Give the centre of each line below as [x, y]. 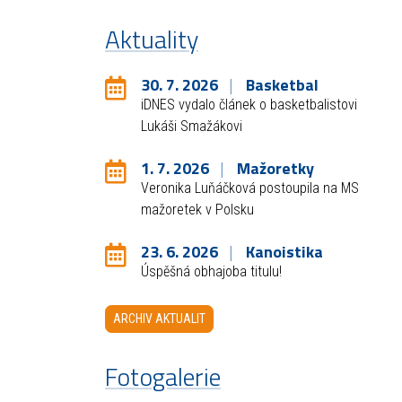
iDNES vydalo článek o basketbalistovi [249, 105]
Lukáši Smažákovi [192, 127]
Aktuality [152, 39]
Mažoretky [275, 169]
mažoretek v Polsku [198, 210]
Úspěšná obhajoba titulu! [212, 272]
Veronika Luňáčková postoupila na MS [250, 188]
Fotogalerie [163, 377]
